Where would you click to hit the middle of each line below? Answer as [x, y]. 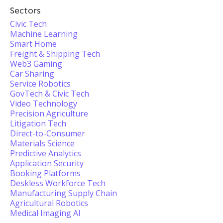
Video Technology [44, 104]
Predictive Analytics [46, 153]
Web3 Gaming [36, 64]
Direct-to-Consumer [48, 133]
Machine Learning [44, 34]
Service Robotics [40, 84]
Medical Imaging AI [45, 213]
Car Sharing [32, 74]
